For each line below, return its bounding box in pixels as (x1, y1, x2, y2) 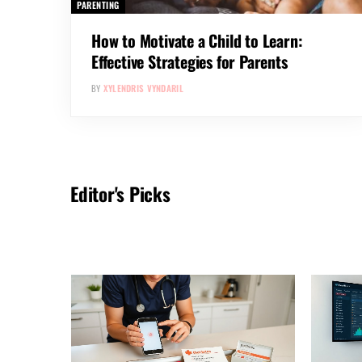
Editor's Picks (70, 179, 170, 208)
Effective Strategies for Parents (91, 48, 288, 74)
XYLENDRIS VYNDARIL (103, 81, 183, 95)
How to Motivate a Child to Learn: (91, 27, 303, 53)
